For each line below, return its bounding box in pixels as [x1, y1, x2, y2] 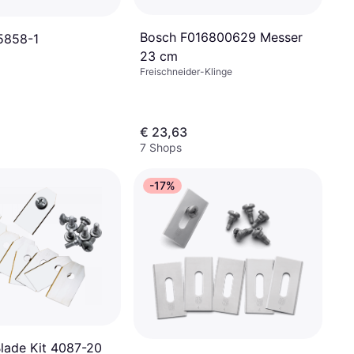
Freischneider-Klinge [140, 66, 232, 78]
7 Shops [140, 140, 182, 154]
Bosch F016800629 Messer [140, 29, 303, 46]
